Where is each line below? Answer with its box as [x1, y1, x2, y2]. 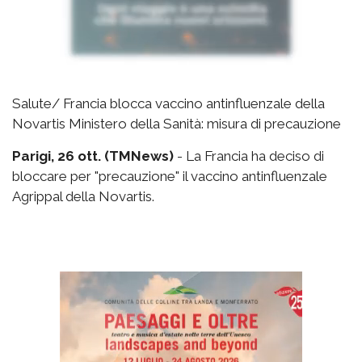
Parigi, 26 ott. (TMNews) [12, 147, 174, 164]
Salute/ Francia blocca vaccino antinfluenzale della [12, 95, 325, 112]
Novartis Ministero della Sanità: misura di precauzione [12, 115, 341, 132]
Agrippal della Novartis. [12, 187, 154, 204]
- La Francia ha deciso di [174, 147, 324, 164]
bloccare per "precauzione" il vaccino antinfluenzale [12, 167, 327, 184]
